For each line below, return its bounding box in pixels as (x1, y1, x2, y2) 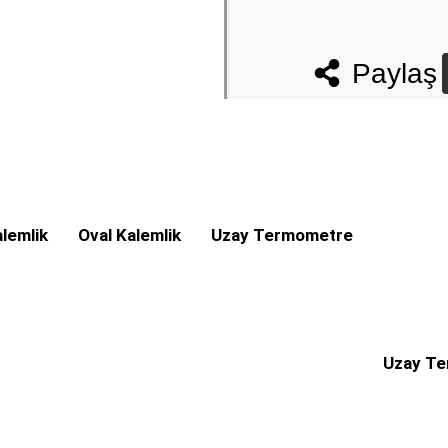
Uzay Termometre (211, 225, 353, 245)
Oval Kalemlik (78, 225, 181, 245)
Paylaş (352, 58, 437, 89)
